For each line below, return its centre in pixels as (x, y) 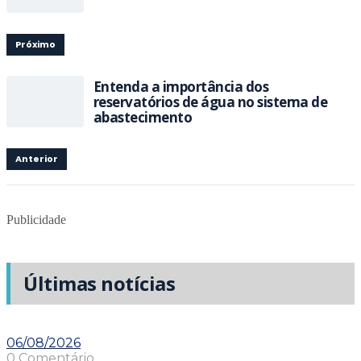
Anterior (37, 159)
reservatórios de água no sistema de (211, 102)
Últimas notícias (100, 283)
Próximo (35, 44)
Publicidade (36, 220)
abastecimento (143, 117)
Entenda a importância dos (181, 86)
